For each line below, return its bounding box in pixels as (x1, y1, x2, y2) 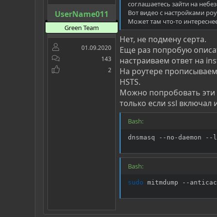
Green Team (64, 23, 99, 32)
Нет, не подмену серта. (120, 33, 206, 45)
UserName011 (55, 8, 108, 19)
